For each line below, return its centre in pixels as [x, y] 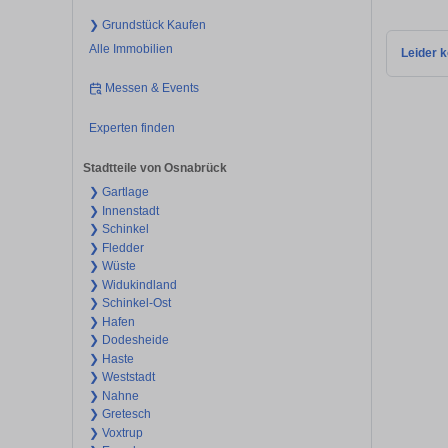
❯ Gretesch [119, 414]
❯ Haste [111, 358]
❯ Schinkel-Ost [129, 303]
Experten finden [131, 127]
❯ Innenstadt [123, 210]
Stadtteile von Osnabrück [155, 168]
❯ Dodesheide [128, 340]
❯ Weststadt [121, 377]
